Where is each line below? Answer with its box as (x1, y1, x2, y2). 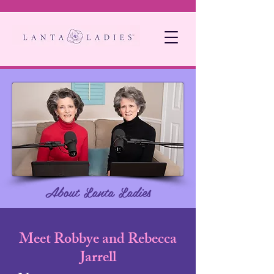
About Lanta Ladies (45, 180, 151, 202)
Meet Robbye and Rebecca (19, 228, 177, 253)
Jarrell (80, 246, 116, 272)
